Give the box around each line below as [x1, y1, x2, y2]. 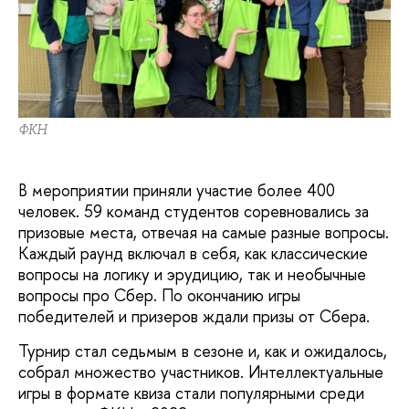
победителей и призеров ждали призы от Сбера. [18, 305, 370, 329]
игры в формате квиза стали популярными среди [18, 381, 364, 404]
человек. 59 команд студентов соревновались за [18, 200, 369, 224]
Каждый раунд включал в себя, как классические [18, 242, 368, 266]
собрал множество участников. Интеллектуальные [18, 360, 383, 383]
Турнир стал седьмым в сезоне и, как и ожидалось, [18, 339, 387, 362]
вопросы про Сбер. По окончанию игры [18, 284, 300, 308]
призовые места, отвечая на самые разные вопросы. [18, 221, 389, 245]
